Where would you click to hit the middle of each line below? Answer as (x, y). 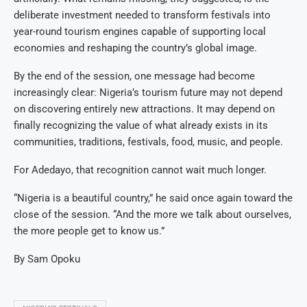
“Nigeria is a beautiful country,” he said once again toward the (153, 198)
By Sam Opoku (47, 259)
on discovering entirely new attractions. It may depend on (144, 109)
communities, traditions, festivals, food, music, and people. (148, 142)
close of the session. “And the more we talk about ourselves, (152, 215)
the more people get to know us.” (89, 231)
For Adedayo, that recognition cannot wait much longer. (140, 170)
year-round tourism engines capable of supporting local (140, 32)
